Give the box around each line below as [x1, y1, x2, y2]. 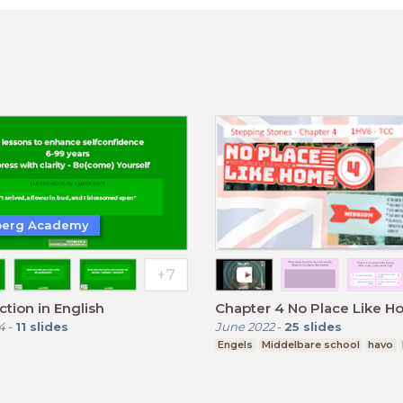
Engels [218, 337, 254, 351]
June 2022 [215, 318, 274, 334]
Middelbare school [261, 337, 360, 351]
